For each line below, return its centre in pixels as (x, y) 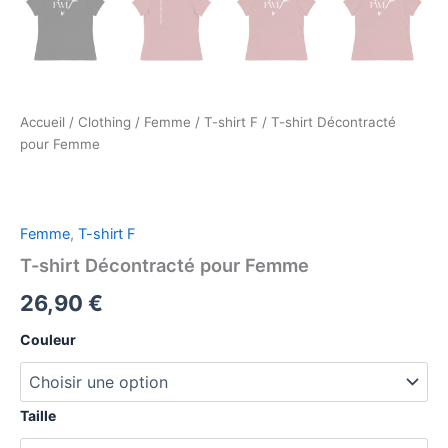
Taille (38, 415)
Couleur (48, 339)
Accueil (42, 121)
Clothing (104, 121)
